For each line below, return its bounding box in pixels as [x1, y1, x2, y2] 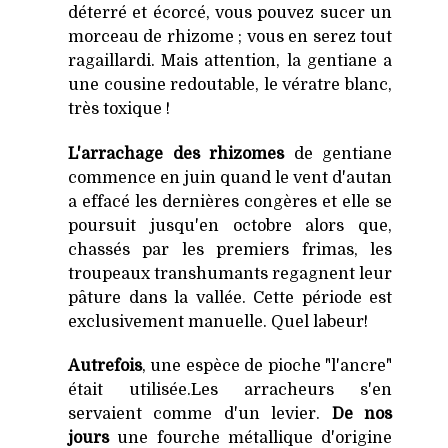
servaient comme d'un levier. [68, 405, 332, 424]
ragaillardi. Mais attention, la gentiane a [68, 51, 392, 70]
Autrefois [68, 357, 142, 376]
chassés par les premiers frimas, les [68, 240, 392, 259]
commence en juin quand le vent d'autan [68, 168, 392, 187]
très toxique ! [68, 99, 174, 118]
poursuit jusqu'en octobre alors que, [68, 216, 392, 235]
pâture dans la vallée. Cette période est [68, 288, 392, 307]
